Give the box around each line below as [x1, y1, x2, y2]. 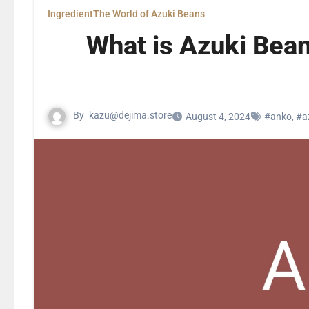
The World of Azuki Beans [93, 8, 205, 19]
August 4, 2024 [186, 110, 250, 122]
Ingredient [48, 8, 93, 19]
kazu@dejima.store [89, 110, 172, 121]
